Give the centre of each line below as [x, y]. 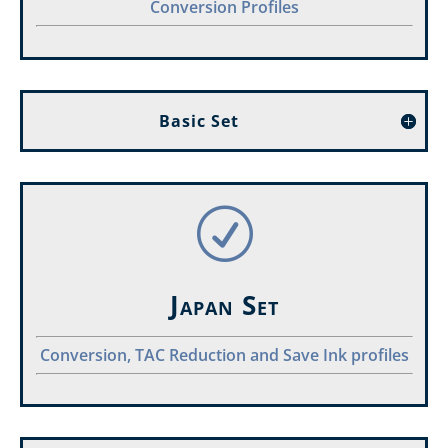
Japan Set [224, 304]
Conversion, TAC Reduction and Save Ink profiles [224, 354]
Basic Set [199, 120]
